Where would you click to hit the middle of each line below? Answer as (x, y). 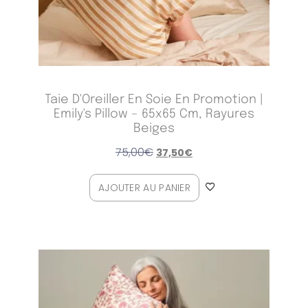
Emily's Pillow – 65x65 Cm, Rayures (154, 114)
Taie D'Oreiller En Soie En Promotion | (154, 100)
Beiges (154, 129)
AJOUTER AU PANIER (144, 188)
